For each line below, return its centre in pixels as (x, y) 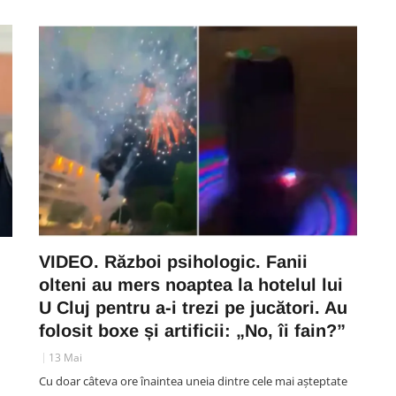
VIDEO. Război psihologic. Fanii (173, 262)
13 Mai (65, 358)
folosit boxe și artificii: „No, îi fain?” (192, 331)
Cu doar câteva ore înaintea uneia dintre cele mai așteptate (193, 381)
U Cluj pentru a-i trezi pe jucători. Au (193, 308)
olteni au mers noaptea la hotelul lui (191, 285)
